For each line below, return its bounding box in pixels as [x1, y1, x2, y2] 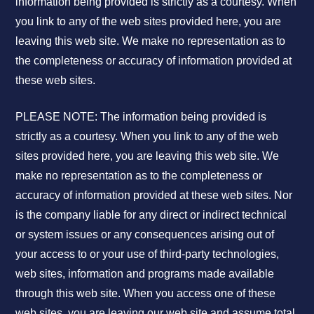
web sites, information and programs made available [15, 268, 275, 280]
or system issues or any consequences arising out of [15, 228, 275, 241]
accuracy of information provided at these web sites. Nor [15, 189, 293, 202]
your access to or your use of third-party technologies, [15, 248, 280, 261]
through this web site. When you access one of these [15, 287, 276, 300]
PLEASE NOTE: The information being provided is [15, 111, 267, 123]
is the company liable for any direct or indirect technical [15, 209, 287, 221]
